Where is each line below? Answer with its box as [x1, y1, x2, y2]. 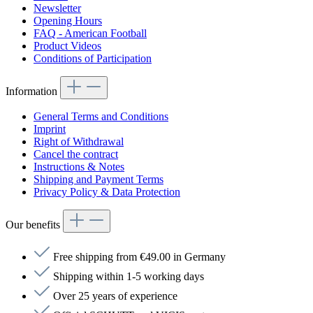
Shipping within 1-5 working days [53, 270, 204, 283]
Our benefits [6, 219, 63, 231]
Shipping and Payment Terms [34, 173, 163, 186]
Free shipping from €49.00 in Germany [53, 251, 226, 263]
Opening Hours [34, 15, 102, 27]
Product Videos [34, 40, 101, 52]
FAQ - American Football [34, 27, 147, 40]
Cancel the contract [34, 148, 118, 161]
